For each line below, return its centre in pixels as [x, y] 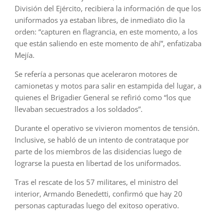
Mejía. [25, 55]
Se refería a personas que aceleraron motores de [96, 74]
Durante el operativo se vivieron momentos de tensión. [107, 128]
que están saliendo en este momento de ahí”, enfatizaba [108, 44]
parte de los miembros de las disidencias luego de [98, 152]
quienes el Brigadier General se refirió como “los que [103, 98]
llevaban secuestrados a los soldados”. [79, 109]
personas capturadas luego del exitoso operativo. [97, 206]
